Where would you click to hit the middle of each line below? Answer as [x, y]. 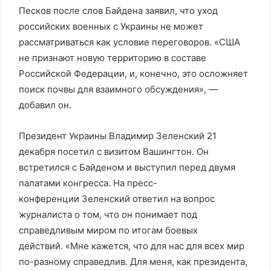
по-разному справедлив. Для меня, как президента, [133, 262]
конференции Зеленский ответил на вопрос [117, 199]
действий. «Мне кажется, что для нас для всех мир [132, 246]
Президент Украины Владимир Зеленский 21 [118, 136]
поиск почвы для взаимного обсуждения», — [118, 89]
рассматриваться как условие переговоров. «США [129, 42]
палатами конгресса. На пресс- [88, 183]
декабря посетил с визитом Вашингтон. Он [114, 152]
